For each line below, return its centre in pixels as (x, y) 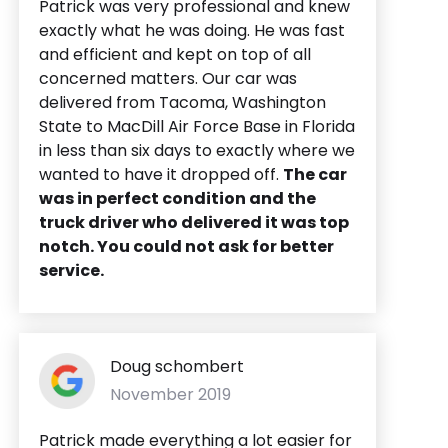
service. (71, 270)
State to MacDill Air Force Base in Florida (197, 126)
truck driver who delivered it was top (194, 222)
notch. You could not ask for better (186, 246)
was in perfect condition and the (177, 198)
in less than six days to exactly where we (197, 150)
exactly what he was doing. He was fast (192, 30)
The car (315, 174)
